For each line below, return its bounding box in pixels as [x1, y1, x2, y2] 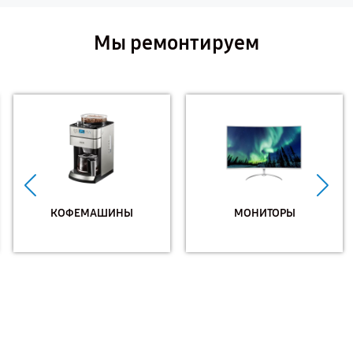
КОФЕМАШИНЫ [49, 206, 132, 220]
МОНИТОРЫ [232, 206, 294, 220]
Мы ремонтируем [94, 31, 259, 55]
